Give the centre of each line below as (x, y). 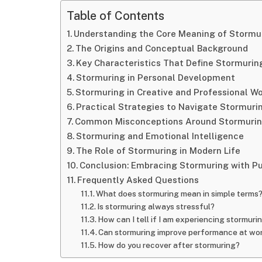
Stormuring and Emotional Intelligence (160, 136)
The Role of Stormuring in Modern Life (158, 151)
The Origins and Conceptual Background (161, 49)
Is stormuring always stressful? (156, 207)
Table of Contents (116, 15)
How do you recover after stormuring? (169, 245)
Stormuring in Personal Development (155, 78)
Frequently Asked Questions (138, 180)
